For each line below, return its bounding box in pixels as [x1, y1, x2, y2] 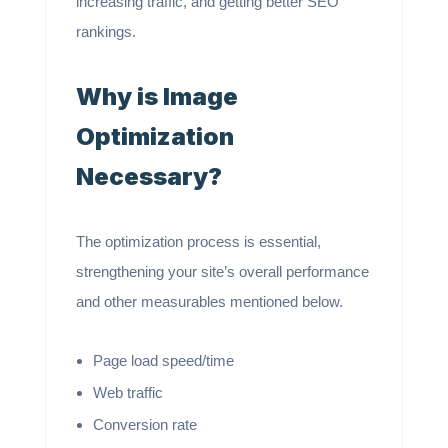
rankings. [75, 23, 140, 40]
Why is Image [75, 82, 238, 111]
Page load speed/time [92, 352, 234, 369]
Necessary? [75, 162, 222, 191]
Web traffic [92, 384, 163, 401]
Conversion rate [92, 416, 197, 433]
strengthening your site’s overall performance [75, 263, 369, 280]
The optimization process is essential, [75, 233, 321, 250]
